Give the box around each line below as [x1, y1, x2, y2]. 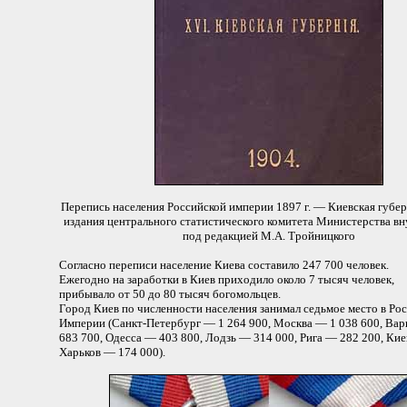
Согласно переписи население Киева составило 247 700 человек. [59, 258, 389, 272]
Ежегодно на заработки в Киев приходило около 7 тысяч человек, [59, 273, 394, 286]
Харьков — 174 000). [59, 345, 165, 359]
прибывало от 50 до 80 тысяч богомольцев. [59, 287, 281, 301]
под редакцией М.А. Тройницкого [182, 229, 355, 243]
